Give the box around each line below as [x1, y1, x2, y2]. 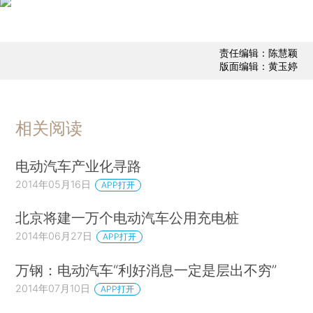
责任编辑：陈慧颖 [219, 47, 298, 59]
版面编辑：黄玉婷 [219, 60, 298, 73]
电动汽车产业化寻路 [15, 156, 142, 175]
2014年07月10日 [15, 282, 91, 295]
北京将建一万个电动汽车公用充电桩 [15, 209, 240, 227]
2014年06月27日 [15, 230, 93, 242]
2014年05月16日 [15, 177, 92, 190]
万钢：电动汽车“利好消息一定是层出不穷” [15, 261, 277, 279]
